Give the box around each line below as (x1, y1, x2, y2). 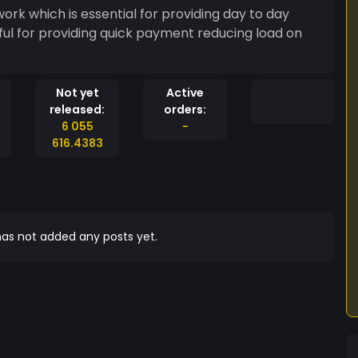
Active (166, 85, 204, 101)
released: (50, 101, 105, 117)
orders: (164, 101, 206, 117)
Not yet (55, 85, 99, 101)
